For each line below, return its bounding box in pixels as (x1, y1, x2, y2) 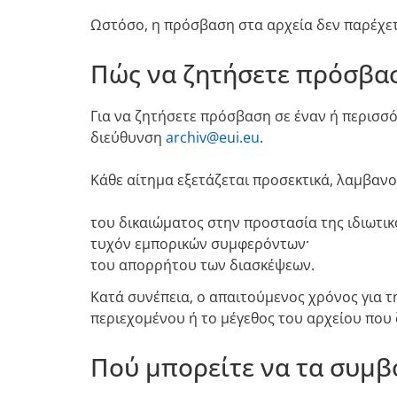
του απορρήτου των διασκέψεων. (90, 254, 315, 275)
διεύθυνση (90, 127, 166, 147)
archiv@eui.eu (166, 127, 260, 147)
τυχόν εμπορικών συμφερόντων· (90, 233, 309, 253)
